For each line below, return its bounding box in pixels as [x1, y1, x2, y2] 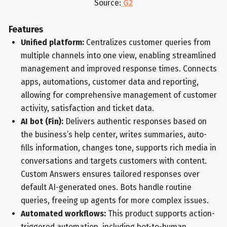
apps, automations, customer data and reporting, [20, 77, 199, 87]
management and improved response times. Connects [20, 64, 217, 74]
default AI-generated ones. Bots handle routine [20, 182, 192, 193]
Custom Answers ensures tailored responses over [20, 169, 200, 179]
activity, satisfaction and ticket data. [20, 103, 154, 113]
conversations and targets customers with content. [20, 156, 207, 166]
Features [9, 24, 44, 35]
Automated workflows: [20, 209, 106, 219]
